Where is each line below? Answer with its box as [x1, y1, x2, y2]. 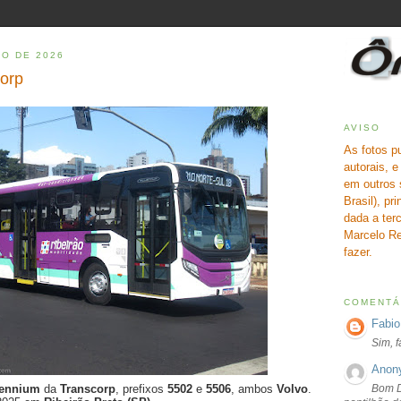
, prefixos [115, 382, 167, 397]
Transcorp [60, 382, 115, 397]
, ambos [231, 382, 277, 397]
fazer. [344, 244, 372, 259]
